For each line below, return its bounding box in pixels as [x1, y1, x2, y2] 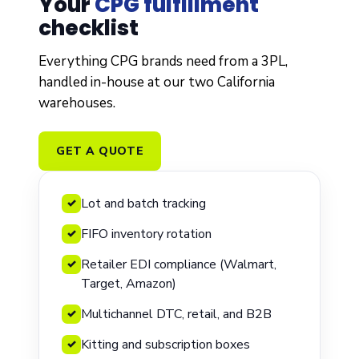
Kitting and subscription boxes [81, 335, 250, 353]
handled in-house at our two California [38, 72, 275, 91]
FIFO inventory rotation [81, 224, 212, 243]
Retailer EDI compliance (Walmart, [81, 255, 276, 273]
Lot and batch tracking [81, 194, 206, 212]
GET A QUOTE [56, 143, 144, 159]
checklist [38, 13, 139, 42]
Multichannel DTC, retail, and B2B [81, 305, 272, 323]
